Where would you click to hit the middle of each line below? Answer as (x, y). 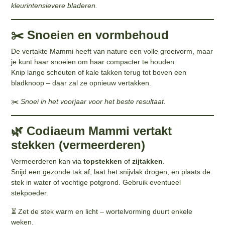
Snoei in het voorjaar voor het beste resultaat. (93, 101)
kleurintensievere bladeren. (54, 5)
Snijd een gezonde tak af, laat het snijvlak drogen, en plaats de (111, 172)
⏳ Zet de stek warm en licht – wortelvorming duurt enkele (102, 211)
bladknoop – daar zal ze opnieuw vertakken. (81, 83)
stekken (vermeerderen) (78, 145)
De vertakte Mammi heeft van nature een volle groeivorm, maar (112, 51)
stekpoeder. (30, 193)
